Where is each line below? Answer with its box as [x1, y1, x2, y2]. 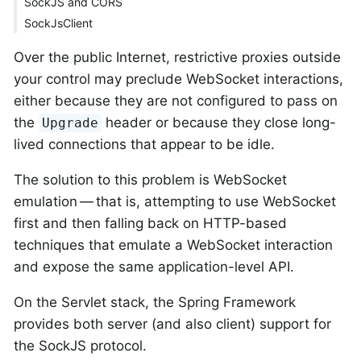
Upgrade [42, 114, 99, 131]
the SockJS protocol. [14, 337, 147, 354]
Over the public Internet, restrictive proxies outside [14, 48, 341, 65]
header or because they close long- [102, 114, 337, 131]
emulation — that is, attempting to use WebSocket [14, 193, 336, 210]
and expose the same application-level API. [14, 258, 294, 275]
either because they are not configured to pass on [14, 92, 338, 109]
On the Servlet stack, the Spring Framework [14, 293, 296, 310]
